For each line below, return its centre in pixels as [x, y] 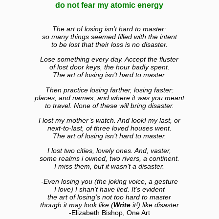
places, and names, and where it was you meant [109, 98]
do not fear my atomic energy [109, 5]
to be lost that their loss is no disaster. [109, 44]
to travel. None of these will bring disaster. [109, 105]
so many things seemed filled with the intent [109, 36]
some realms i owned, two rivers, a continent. [109, 159]
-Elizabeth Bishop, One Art [109, 212]
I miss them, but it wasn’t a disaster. [109, 166]
